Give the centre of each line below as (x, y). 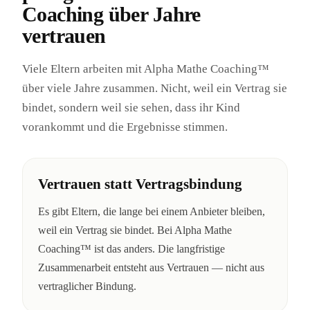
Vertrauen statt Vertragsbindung (140, 183)
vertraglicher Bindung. (87, 286)
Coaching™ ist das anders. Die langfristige (131, 248)
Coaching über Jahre (111, 14)
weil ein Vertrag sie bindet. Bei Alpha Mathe (135, 230)
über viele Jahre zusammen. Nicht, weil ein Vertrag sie (155, 88)
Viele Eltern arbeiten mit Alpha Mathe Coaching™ (146, 69)
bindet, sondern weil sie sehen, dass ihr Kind (131, 107)
